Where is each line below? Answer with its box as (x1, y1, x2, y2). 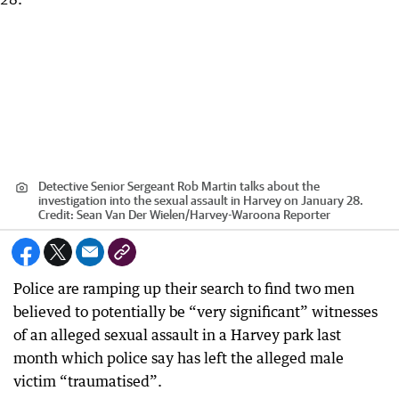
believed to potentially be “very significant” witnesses (13, 303, 378, 321)
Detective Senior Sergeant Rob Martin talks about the (38, 179, 320, 193)
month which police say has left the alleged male (13, 349, 344, 367)
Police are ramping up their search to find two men (13, 280, 354, 297)
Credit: (38, 208, 77, 222)
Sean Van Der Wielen (77, 208, 185, 222)
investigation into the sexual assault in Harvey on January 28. (38, 193, 363, 208)
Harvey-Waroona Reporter (190, 208, 330, 222)
